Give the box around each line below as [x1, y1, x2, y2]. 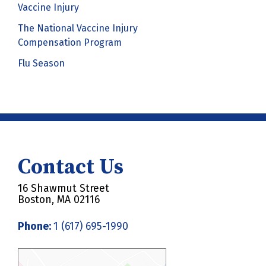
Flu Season [18, 58, 65, 69]
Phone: [18, 220, 53, 233]
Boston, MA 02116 [18, 193, 100, 206]
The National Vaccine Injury [18, 22, 138, 34]
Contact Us [18, 154, 123, 181]
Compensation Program [18, 36, 122, 48]
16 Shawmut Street [18, 182, 109, 195]
